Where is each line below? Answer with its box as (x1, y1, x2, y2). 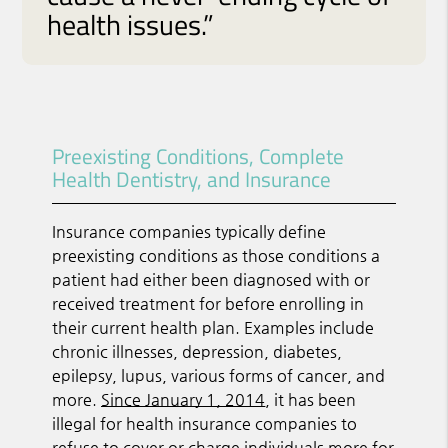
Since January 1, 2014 (101, 389, 266, 409)
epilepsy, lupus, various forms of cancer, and (52, 365, 386, 385)
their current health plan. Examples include (52, 317, 375, 337)
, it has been (265, 389, 357, 409)
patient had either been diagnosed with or (52, 269, 371, 289)
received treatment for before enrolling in (52, 293, 365, 313)
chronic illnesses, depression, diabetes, (52, 341, 343, 361)
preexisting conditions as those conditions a (52, 245, 381, 265)
